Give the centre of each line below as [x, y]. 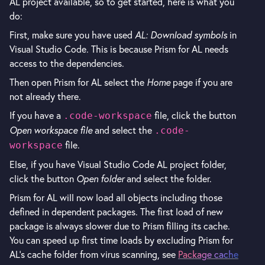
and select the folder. [168, 179]
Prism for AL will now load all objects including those [116, 198]
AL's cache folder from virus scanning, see [94, 254]
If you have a [36, 115]
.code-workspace [108, 116]
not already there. [45, 96]
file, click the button [194, 115]
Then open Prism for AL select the [78, 82]
